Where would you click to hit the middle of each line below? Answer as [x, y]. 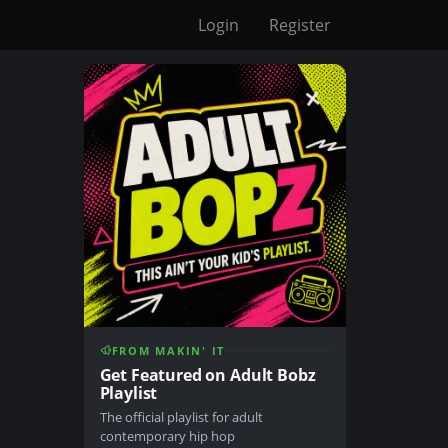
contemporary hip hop [167, 436]
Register [300, 25]
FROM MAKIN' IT [168, 350]
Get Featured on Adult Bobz [207, 374]
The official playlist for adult [181, 417]
